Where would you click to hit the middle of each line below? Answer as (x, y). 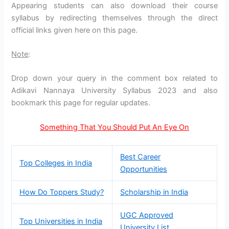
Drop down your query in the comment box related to (114, 78)
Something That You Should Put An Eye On (114, 127)
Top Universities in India (61, 222)
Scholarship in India (154, 192)
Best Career (141, 157)
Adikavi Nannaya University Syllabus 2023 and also (114, 91)
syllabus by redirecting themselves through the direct (114, 18)
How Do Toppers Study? (62, 192)
